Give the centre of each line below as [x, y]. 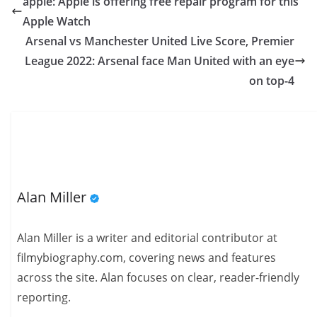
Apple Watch [57, 21]
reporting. [44, 298]
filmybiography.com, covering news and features [147, 258]
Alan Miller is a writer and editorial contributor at [148, 238]
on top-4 [272, 81]
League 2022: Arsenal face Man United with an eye [160, 61]
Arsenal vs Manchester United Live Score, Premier [160, 41]
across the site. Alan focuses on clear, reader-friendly [158, 278]
